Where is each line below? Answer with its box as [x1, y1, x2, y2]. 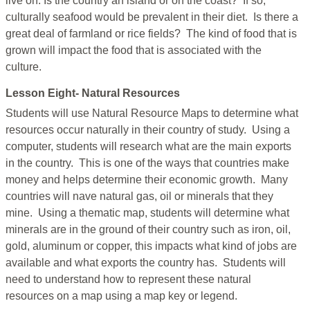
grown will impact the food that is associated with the [6, 44, 262, 57]
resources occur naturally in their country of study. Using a [6, 124, 290, 136]
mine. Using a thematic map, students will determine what [6, 207, 289, 219]
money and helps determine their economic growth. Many [6, 174, 288, 186]
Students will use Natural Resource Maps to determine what [6, 107, 298, 120]
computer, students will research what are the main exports [6, 140, 291, 153]
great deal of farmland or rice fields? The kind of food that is [6, 28, 297, 40]
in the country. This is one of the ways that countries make [6, 157, 289, 170]
